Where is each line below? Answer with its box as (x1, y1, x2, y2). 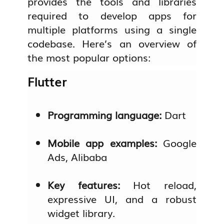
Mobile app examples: (47, 135, 163, 150)
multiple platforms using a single (27, 21, 196, 36)
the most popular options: (27, 49, 151, 64)
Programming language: (47, 107, 165, 122)
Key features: (47, 177, 133, 192)
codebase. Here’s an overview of (27, 35, 196, 50)
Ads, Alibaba (47, 149, 107, 164)
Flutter (27, 72, 67, 90)
